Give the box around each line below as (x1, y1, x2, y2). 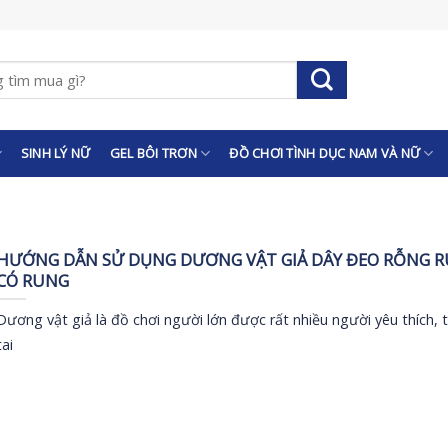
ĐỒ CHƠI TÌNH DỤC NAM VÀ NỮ (229, 144, 421, 162)
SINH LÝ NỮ (20, 144, 91, 162)
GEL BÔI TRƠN (109, 144, 197, 162)
